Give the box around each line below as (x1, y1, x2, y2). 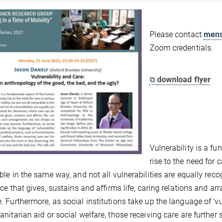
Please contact (149, 30, 204, 39)
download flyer (157, 75, 211, 84)
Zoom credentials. (149, 43, 214, 53)
